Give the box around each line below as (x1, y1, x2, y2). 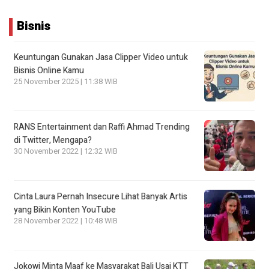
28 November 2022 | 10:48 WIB (14, 215, 118, 226)
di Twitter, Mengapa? (14, 133, 92, 147)
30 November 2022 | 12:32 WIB (14, 145, 118, 157)
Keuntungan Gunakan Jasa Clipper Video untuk (14, 50, 188, 64)
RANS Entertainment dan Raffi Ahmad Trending (14, 120, 190, 133)
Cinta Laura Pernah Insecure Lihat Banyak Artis (14, 190, 187, 203)
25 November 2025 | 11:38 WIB (14, 76, 118, 87)
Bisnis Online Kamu (14, 64, 84, 77)
